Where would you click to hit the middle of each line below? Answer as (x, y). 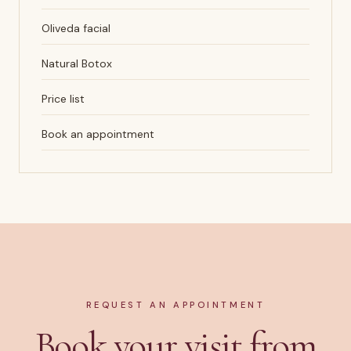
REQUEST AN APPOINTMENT (175, 305)
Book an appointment (98, 134)
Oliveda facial (76, 28)
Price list (63, 99)
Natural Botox (77, 63)
